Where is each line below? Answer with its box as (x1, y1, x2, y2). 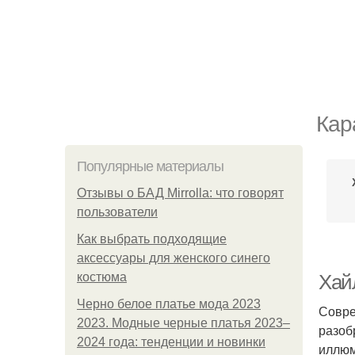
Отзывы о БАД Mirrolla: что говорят (77, 186, 284, 200)
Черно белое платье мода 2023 (77, 297, 261, 311)
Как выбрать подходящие (77, 232, 227, 246)
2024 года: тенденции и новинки (77, 335, 265, 349)
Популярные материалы (77, 158, 223, 174)
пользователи (77, 205, 158, 219)
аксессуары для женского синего (77, 251, 270, 265)
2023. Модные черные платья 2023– (77, 316, 290, 330)
